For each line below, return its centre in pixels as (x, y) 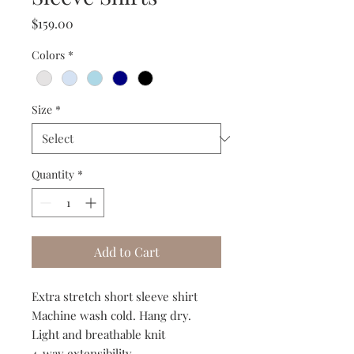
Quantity (53, 175)
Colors (48, 55)
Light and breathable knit (98, 335)
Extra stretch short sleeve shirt (115, 297)
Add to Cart (126, 252)
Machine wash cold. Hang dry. (111, 316)
